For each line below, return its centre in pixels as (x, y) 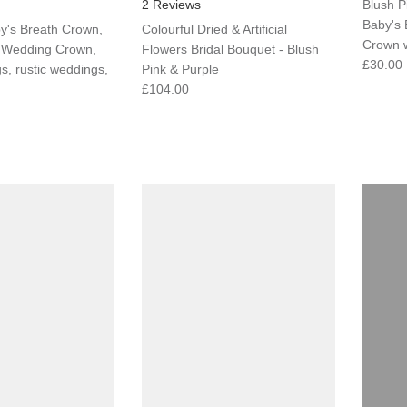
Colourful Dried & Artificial (214, 29)
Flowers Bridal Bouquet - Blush (230, 49)
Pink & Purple (180, 69)
